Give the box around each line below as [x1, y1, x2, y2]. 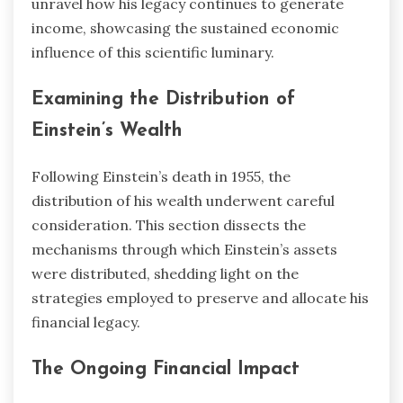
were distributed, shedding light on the [31, 264, 299, 283]
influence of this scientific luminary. [31, 42, 274, 61]
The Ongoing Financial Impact [31, 360, 300, 380]
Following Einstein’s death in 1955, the [31, 167, 291, 186]
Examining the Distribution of [31, 89, 295, 109]
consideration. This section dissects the [31, 216, 306, 235]
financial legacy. [31, 313, 140, 332]
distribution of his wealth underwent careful [31, 192, 335, 210]
